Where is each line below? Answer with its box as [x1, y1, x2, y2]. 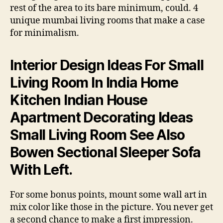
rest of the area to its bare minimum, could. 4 [10, 2, 198, 14]
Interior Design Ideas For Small [10, 56, 204, 74]
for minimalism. [10, 27, 79, 39]
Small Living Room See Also [10, 126, 185, 143]
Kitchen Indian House [10, 91, 147, 109]
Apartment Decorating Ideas [10, 109, 193, 126]
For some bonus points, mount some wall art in [10, 189, 207, 201]
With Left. [10, 161, 72, 178]
